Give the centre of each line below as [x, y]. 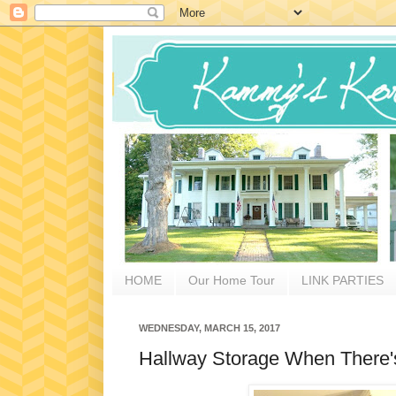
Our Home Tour [232, 281]
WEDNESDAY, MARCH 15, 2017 [209, 327]
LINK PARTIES [343, 281]
